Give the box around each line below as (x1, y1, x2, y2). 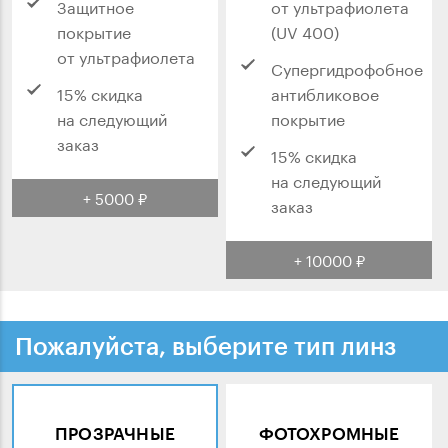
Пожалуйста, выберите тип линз (15, 331, 396, 361)
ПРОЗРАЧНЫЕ (55, 423, 175, 444)
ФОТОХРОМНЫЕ (258, 423, 400, 444)
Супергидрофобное (271, 55, 423, 81)
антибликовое (271, 80, 379, 106)
